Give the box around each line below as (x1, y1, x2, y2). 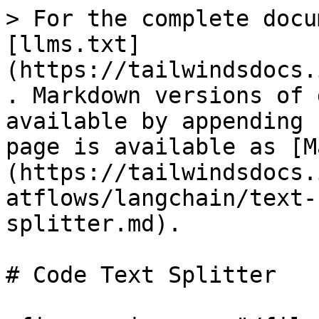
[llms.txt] (6, 31, 141, 57)
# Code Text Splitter (6, 262, 276, 288)
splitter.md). (6, 211, 182, 236)
